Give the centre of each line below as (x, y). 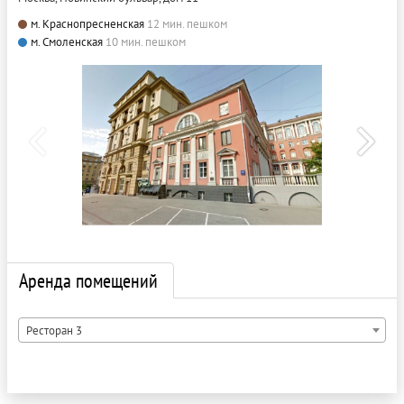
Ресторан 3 (54, 330)
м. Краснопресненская (87, 23)
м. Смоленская (67, 41)
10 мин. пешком (146, 41)
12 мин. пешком (187, 23)
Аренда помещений (88, 280)
